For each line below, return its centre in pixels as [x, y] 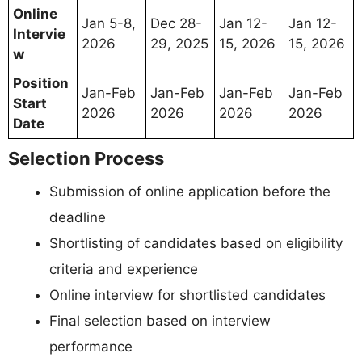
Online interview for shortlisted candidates [187, 295]
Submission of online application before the [190, 191]
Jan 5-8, [109, 23]
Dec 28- [176, 23]
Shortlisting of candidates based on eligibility [196, 243]
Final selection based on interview [160, 320]
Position [41, 83]
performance [91, 346]
